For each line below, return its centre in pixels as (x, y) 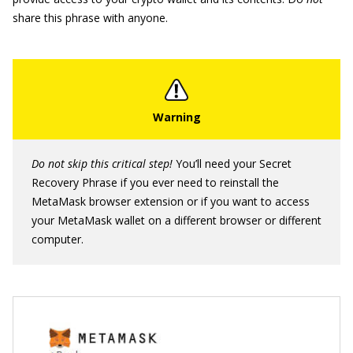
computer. (58, 239)
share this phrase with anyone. (90, 17)
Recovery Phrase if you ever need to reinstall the (155, 182)
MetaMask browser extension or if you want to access (171, 201)
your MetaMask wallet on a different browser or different (176, 220)
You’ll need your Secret (232, 163)
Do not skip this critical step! (102, 163)
